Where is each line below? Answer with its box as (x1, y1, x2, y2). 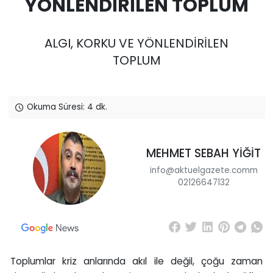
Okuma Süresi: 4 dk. (24, 101, 107, 113)
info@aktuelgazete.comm (149, 164, 258, 176)
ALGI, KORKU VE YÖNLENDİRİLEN (44, 35, 229, 52)
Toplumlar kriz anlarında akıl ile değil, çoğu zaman (10, 255, 263, 268)
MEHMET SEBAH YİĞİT (146, 146, 261, 161)
